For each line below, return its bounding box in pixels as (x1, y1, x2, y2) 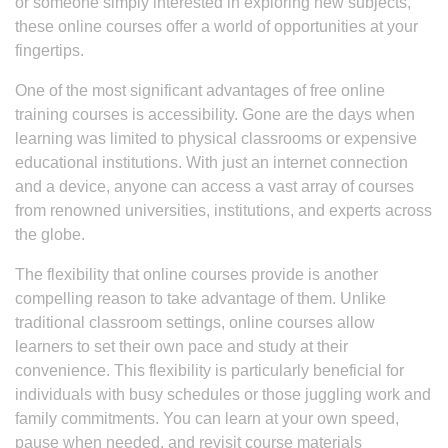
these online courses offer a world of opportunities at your (15, 18, 418, 35)
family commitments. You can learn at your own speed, (15, 410, 399, 427)
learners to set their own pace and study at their (15, 338, 348, 355)
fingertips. (15, 42, 84, 59)
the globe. (15, 226, 85, 243)
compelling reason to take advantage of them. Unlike (15, 290, 386, 307)
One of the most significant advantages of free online (15, 82, 385, 99)
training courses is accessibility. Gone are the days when (15, 106, 415, 123)
